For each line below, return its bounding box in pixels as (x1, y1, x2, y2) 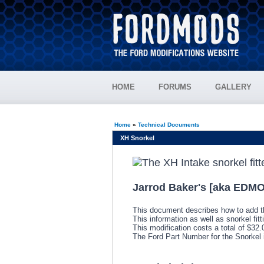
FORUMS (159, 82, 192, 91)
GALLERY (215, 82, 252, 91)
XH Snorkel (118, 134, 154, 141)
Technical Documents (137, 121, 200, 128)
